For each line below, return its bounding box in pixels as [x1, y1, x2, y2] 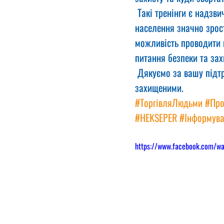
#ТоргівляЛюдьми [135, 95, 202, 110]
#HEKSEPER [135, 110, 177, 125]
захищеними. [135, 80, 183, 95]
